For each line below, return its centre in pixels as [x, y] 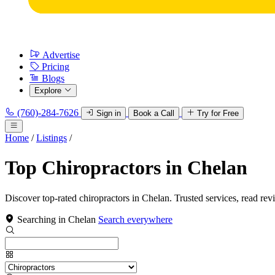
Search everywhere [135, 219]
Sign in [109, 113]
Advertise [61, 55]
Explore [48, 91]
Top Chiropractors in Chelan [126, 168]
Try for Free [218, 113]
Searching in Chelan [56, 219]
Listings [52, 138]
